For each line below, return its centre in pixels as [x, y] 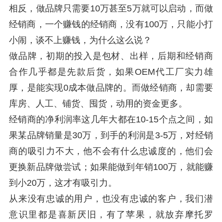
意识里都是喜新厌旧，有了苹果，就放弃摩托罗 [111, 215]
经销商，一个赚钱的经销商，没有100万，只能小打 [111, 24]
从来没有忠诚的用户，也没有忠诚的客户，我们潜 [111, 199]
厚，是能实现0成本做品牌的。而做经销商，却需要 [111, 88]
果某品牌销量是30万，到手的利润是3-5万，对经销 [111, 135]
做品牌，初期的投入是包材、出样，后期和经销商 [111, 56]
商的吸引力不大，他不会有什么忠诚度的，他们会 [111, 151]
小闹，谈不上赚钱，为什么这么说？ [80, 40]
